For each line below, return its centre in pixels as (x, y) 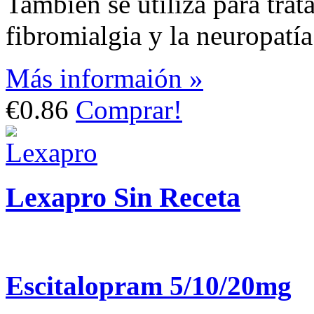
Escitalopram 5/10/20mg (149, 286)
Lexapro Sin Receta (123, 198)
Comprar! (129, 109)
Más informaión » (104, 78)
